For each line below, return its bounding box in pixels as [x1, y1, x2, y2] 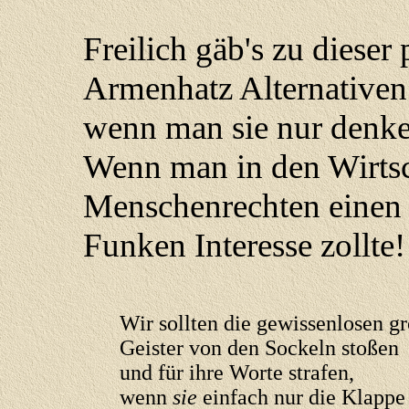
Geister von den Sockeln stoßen [120, 336, 399, 360]
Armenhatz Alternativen [83, 69, 407, 107]
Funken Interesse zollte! [83, 226, 405, 264]
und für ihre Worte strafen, [120, 361, 354, 384]
